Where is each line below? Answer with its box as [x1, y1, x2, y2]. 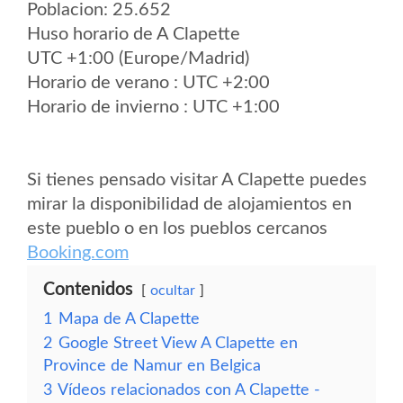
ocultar [150, 283, 195, 298]
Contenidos [43, 281, 133, 299]
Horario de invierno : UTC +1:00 [27, 98, 280, 116]
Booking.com [27, 244, 129, 262]
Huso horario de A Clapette [27, 25, 240, 43]
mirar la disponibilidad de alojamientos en [27, 195, 352, 213]
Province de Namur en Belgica [43, 358, 261, 373]
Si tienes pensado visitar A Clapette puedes [27, 171, 367, 189]
